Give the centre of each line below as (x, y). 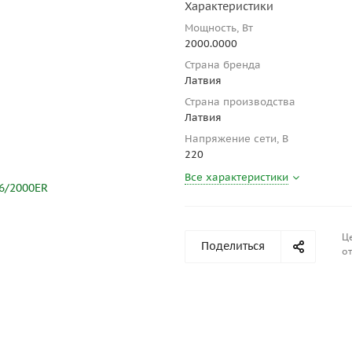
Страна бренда (223, 65)
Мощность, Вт (219, 28)
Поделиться (233, 246)
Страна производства (240, 102)
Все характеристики (236, 178)
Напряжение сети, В (236, 139)
